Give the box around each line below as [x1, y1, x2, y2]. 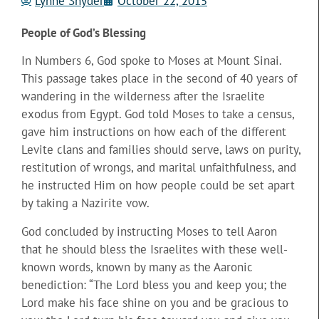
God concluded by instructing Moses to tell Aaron [21, 223, 277, 239]
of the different [207, 124, 286, 140]
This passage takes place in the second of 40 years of [21, 70, 297, 87]
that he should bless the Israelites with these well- [21, 241, 288, 257]
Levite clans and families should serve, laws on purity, [21, 142, 300, 158]
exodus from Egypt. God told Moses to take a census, [21, 106, 294, 122]
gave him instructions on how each [21, 124, 207, 140]
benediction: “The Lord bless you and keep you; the [21, 276, 287, 293]
